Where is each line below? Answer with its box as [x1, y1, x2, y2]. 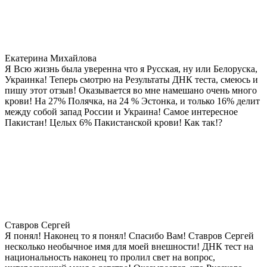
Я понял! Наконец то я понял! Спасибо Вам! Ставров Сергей [5, 230, 254, 241]
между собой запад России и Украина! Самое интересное [5, 106, 238, 117]
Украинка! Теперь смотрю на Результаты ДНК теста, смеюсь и [5, 74, 258, 85]
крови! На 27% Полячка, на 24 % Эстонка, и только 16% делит [5, 95, 260, 106]
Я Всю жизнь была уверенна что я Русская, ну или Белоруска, [5, 63, 257, 74]
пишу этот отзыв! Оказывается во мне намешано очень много [5, 85, 257, 95]
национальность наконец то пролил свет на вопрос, [5, 252, 215, 262]
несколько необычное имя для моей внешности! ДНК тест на [5, 241, 253, 252]
